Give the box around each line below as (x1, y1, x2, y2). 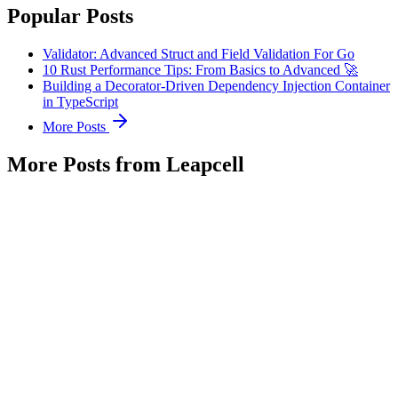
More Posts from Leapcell (7, 152, 244, 176)
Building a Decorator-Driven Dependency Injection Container (43, 77, 390, 93)
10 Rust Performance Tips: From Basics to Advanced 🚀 (43, 61, 358, 77)
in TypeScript (43, 93, 118, 109)
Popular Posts (7, 4, 133, 28)
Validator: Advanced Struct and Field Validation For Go (43, 45, 354, 61)
